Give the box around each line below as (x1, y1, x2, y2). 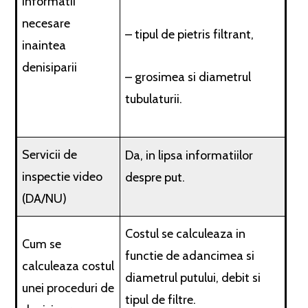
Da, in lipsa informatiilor (125, 148, 254, 163)
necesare (22, 16, 71, 31)
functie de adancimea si (125, 248, 255, 263)
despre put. (125, 170, 186, 185)
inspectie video (22, 169, 103, 184)
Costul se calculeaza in (125, 226, 246, 241)
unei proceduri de (22, 280, 115, 296)
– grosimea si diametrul (125, 69, 252, 85)
